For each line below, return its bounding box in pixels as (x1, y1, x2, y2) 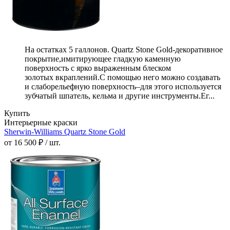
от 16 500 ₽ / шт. (4, 138, 61, 147)
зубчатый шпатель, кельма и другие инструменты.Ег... (25, 91, 215, 101)
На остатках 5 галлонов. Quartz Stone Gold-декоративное (25, 45, 223, 54)
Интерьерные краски (4, 118, 78, 127)
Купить (4, 109, 30, 118)
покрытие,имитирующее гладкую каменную (25, 54, 181, 64)
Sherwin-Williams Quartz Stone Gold (4, 127, 125, 137)
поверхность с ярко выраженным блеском (25, 64, 171, 73)
